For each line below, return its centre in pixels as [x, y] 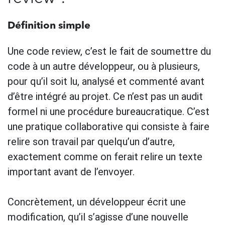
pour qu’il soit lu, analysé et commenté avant [106, 81]
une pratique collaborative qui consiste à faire [108, 126]
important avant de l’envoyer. [71, 172]
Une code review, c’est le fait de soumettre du [109, 51]
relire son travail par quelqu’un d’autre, [91, 141]
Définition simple [49, 26]
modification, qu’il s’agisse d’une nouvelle [98, 217]
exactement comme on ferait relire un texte [105, 156]
